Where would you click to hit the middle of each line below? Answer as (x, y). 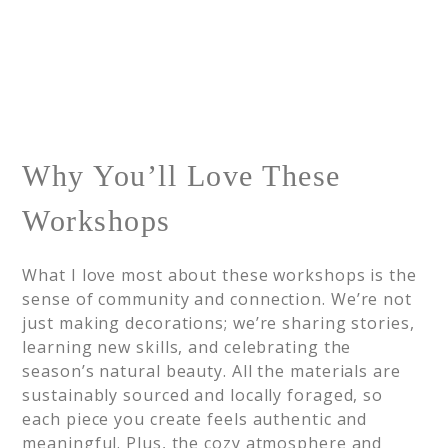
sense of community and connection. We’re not (217, 299)
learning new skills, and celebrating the (187, 347)
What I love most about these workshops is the (219, 275)
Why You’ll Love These (181, 175)
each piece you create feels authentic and (195, 419)
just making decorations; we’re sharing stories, (218, 323)
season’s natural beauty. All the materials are (211, 371)
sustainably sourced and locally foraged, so (203, 395)
